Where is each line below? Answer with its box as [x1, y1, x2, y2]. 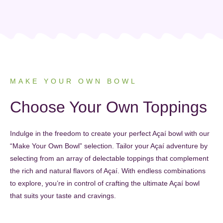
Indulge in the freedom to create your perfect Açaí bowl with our [10, 129, 210, 138]
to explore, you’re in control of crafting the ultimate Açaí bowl [10, 179, 200, 188]
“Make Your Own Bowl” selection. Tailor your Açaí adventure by [10, 142, 208, 150]
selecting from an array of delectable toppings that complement [10, 154, 209, 163]
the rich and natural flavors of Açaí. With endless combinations [10, 167, 206, 175]
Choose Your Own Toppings [10, 98, 207, 116]
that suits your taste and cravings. [10, 192, 116, 200]
